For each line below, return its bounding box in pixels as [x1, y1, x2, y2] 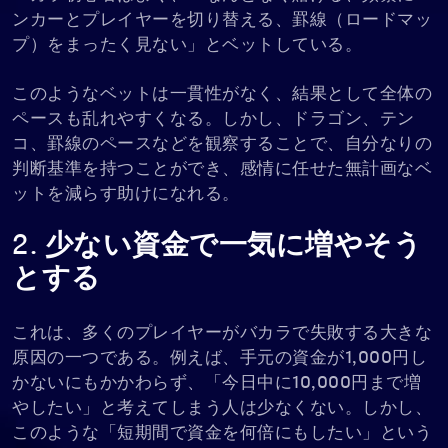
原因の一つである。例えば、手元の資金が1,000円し [12, 349, 427, 367]
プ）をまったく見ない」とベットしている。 [12, 36, 362, 54]
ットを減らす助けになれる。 [12, 185, 240, 203]
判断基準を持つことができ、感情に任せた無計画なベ [12, 160, 432, 178]
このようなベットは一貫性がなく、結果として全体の [12, 85, 432, 103]
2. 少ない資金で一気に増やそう [12, 232, 422, 261]
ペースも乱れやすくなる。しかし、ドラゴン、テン [12, 110, 415, 128]
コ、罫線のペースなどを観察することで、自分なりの [12, 135, 432, 153]
